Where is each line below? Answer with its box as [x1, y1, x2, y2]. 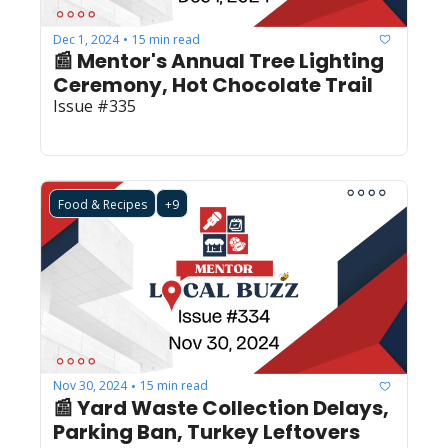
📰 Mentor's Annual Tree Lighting [53, 47, 384, 76]
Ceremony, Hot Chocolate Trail [53, 71, 373, 100]
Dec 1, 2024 [53, 30, 119, 48]
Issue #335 [53, 95, 136, 118]
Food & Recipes [58, 196, 147, 214]
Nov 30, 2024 [53, 377, 127, 395]
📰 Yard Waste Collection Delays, [53, 393, 389, 422]
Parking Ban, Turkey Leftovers [53, 417, 360, 446]
